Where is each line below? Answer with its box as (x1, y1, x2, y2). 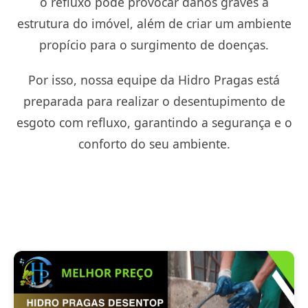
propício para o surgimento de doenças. (39, 36, 269, 53)
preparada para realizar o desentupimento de (23, 93, 285, 109)
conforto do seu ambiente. (78, 135, 230, 152)
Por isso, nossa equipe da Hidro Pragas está (28, 71, 280, 88)
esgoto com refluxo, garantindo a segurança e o (16, 114, 292, 131)
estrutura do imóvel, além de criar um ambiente (16, 15, 291, 32)
